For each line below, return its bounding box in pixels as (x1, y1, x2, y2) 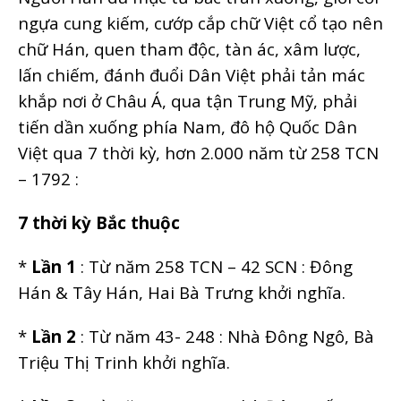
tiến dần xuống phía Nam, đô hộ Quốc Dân (18, 115, 357, 138)
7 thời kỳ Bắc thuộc (18, 210, 180, 234)
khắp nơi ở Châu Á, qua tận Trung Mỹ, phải (18, 89, 357, 112)
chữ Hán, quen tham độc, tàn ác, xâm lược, (18, 37, 361, 60)
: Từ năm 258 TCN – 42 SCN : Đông (76, 254, 353, 277)
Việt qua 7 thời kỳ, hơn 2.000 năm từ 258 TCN (18, 141, 379, 164)
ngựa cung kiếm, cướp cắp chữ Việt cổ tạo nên (18, 11, 383, 34)
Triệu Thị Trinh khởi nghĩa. (18, 350, 230, 373)
